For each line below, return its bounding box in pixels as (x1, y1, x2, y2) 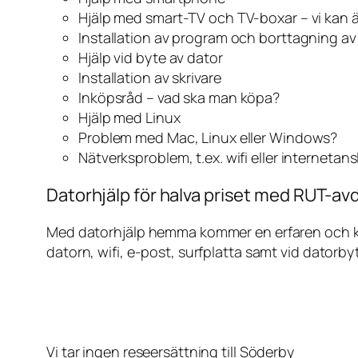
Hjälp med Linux (78, 107, 181, 127)
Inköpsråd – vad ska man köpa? (78, 87, 280, 107)
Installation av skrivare (78, 67, 221, 87)
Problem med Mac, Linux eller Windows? (78, 127, 338, 147)
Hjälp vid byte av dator (78, 47, 223, 67)
